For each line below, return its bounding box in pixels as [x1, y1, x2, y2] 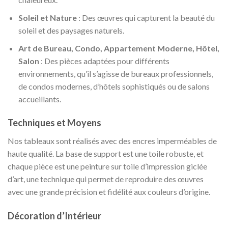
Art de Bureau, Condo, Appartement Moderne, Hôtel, [18, 43, 219, 53]
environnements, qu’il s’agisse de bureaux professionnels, [18, 68, 213, 78]
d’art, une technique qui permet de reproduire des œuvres [8, 174, 204, 184]
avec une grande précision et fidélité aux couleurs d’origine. [8, 187, 210, 197]
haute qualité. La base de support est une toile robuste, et [8, 149, 204, 159]
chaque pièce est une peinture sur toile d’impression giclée [8, 161, 207, 172]
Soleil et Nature [18, 13, 77, 23]
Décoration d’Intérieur [8, 210, 101, 222]
